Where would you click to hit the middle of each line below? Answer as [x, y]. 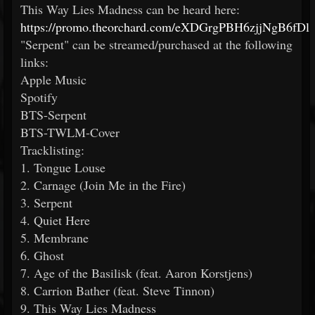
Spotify [39, 97]
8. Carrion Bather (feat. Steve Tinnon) [117, 290]
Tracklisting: [52, 150]
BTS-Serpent [53, 115]
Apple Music [53, 79]
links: [34, 62]
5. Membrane [54, 238]
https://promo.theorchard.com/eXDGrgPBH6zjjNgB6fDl [165, 27]
